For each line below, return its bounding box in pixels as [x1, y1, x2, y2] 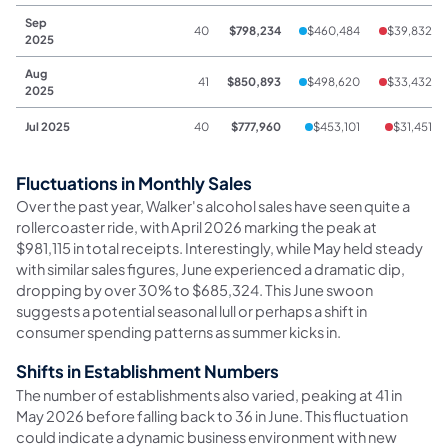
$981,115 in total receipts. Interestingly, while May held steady [16, 239, 423, 258]
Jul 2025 [24, 119, 70, 135]
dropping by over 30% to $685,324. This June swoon [16, 281, 373, 300]
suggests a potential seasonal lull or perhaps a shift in [16, 302, 367, 321]
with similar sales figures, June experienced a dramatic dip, [16, 260, 405, 279]
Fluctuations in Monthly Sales [16, 171, 252, 194]
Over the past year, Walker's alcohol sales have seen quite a [16, 197, 410, 216]
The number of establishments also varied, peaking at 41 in [16, 386, 402, 404]
